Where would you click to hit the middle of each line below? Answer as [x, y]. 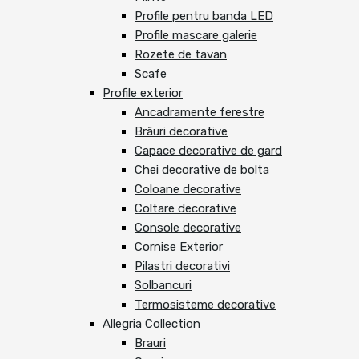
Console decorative [188, 228]
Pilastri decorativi [182, 266]
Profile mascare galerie [196, 36]
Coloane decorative [188, 190]
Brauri [150, 343]
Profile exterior [143, 93]
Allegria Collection [151, 324]
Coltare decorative [186, 209]
